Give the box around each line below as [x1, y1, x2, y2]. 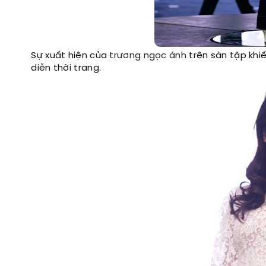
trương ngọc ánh [109, 51, 186, 61]
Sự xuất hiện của [31, 51, 110, 61]
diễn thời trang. [31, 64, 102, 73]
